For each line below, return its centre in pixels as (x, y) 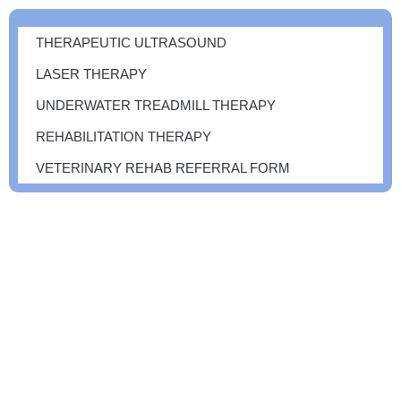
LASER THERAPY (91, 74)
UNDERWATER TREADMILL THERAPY (156, 105)
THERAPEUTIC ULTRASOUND (131, 43)
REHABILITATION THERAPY (124, 137)
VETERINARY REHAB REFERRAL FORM (163, 168)
